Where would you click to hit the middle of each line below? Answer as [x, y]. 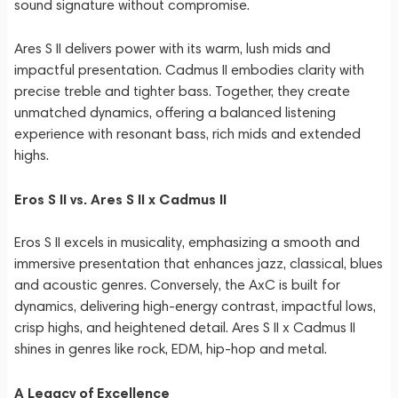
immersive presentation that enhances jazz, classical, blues [199, 263]
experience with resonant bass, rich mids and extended [187, 134]
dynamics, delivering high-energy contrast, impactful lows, [195, 306]
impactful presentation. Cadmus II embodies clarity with [189, 70]
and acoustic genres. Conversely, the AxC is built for [177, 285]
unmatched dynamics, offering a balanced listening [175, 112]
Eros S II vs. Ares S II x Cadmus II [120, 199]
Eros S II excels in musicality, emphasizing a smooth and [187, 242]
